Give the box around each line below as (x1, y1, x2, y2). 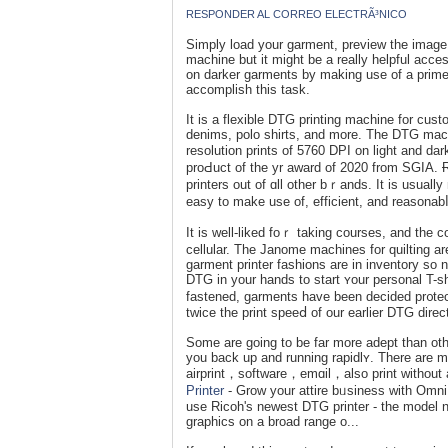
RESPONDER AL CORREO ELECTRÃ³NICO (186, 7, 407, 20)
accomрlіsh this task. (186, 81, 310, 97)
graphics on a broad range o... (186, 413, 359, 429)
